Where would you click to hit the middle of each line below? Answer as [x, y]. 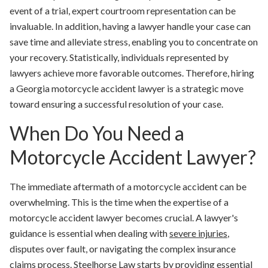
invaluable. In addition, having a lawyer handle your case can [130, 26]
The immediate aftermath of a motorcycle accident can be [128, 187]
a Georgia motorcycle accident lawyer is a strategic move [127, 89]
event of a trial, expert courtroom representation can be [123, 11]
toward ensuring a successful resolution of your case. [116, 104]
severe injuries [198, 233]
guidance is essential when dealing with [89, 233]
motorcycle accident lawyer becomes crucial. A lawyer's [124, 218]
